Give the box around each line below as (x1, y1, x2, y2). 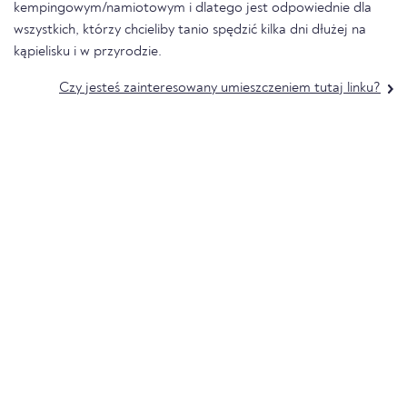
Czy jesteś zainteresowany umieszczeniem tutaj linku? (59, 81, 381, 96)
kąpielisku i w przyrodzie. (14, 45, 162, 60)
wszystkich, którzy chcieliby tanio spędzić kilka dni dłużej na (14, 23, 366, 38)
